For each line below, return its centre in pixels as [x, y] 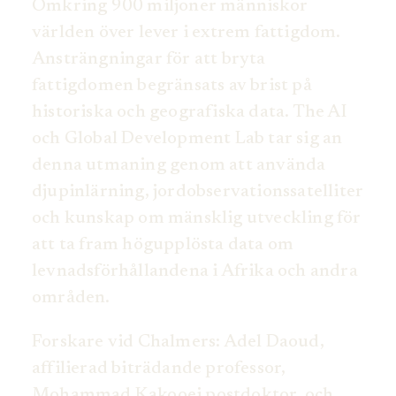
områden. [71, 298]
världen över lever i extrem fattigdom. [187, 33]
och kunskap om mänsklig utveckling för [197, 219]
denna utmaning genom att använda [179, 166]
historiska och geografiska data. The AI [190, 113]
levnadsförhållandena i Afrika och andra [195, 272]
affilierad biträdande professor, [159, 369]
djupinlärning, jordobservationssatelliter [198, 192]
